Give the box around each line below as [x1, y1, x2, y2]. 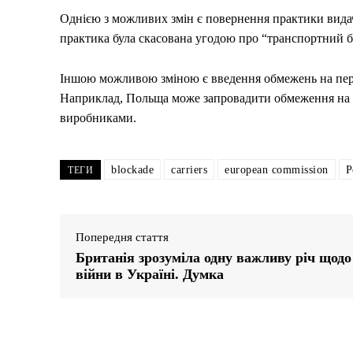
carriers [171, 163, 207, 176]
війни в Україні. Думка [76, 266, 224, 282]
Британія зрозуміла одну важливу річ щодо [76, 249, 351, 266]
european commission [225, 163, 329, 176]
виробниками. [60, 110, 136, 124]
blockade [111, 163, 154, 176]
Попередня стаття [76, 230, 169, 243]
